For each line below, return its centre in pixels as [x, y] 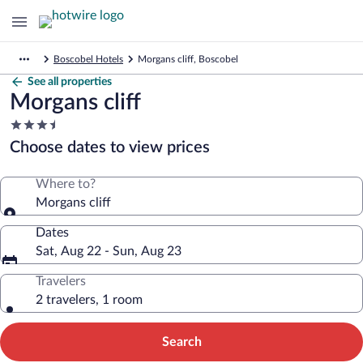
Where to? [66, 184]
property [34, 156]
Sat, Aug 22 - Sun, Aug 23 [109, 251]
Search [181, 342]
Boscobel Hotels [88, 59]
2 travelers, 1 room [89, 300]
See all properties [70, 82]
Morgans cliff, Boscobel [188, 59]
